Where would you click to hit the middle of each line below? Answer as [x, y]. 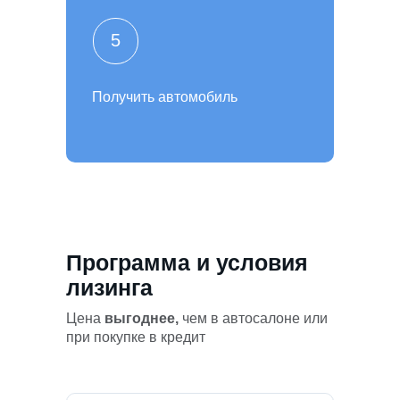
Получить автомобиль [165, 96]
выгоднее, [143, 318]
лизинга [109, 287]
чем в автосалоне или [255, 318]
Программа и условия [187, 262]
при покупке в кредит [136, 337]
